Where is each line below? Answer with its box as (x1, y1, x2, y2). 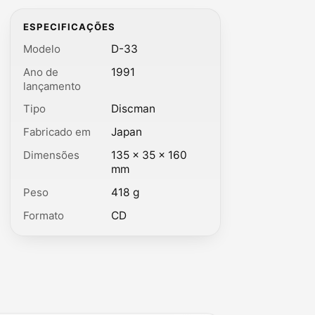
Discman (111, 102, 156, 116)
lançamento (23, 79, 82, 93)
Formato (23, 208, 65, 222)
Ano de (23, 65, 59, 79)
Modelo (23, 41, 61, 56)
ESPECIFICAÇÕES (23, 21, 116, 33)
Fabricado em (23, 125, 91, 139)
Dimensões (23, 148, 80, 162)
